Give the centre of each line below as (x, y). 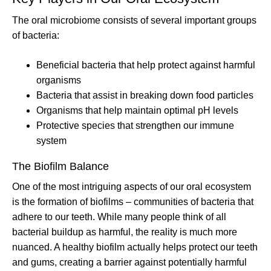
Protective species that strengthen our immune (135, 125)
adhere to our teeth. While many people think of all (119, 217)
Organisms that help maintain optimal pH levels (137, 110)
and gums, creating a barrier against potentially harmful (129, 262)
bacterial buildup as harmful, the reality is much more (125, 232)
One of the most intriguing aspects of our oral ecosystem (132, 186)
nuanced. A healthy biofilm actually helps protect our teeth (135, 247)
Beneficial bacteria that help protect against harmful (146, 65)
